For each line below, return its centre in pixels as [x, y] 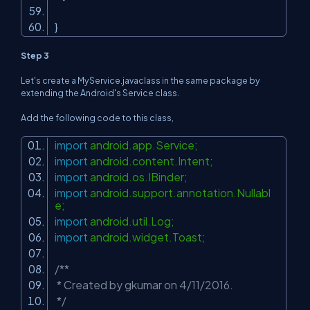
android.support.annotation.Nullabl [179, 193]
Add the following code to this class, [97, 118]
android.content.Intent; [155, 161]
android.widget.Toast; [151, 237]
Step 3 [35, 55]
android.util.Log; [135, 221]
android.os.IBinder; [142, 177]
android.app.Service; [147, 145]
